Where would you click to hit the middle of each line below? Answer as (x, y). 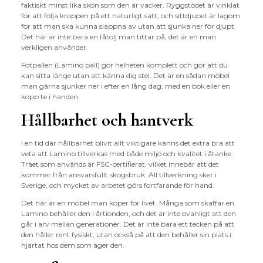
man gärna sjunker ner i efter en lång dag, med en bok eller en (125, 86)
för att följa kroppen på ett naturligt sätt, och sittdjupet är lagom (130, 16)
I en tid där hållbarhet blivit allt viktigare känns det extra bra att (128, 143)
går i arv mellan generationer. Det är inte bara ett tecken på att (127, 224)
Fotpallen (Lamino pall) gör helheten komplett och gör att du (124, 65)
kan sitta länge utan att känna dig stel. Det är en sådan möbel (125, 76)
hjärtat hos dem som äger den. (73, 245)
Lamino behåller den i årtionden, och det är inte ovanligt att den (128, 214)
